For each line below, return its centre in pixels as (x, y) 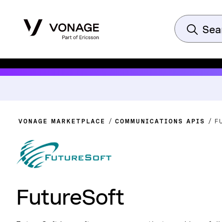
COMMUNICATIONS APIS (160, 121)
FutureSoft (70, 197)
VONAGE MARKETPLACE (62, 121)
